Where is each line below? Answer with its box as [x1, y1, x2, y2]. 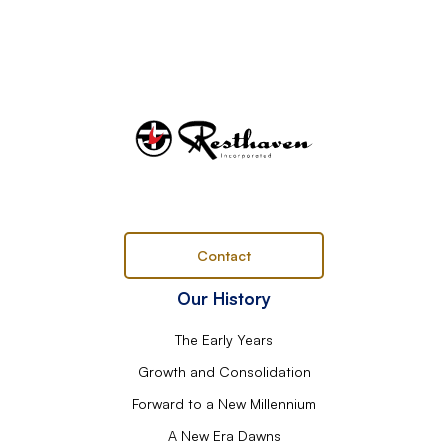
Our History [177, 288, 271, 309]
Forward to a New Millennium [132, 395, 316, 412]
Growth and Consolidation [137, 363, 311, 380]
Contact [197, 246, 251, 264]
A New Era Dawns [167, 427, 281, 444]
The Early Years [175, 331, 273, 348]
